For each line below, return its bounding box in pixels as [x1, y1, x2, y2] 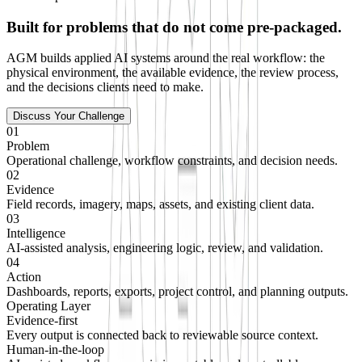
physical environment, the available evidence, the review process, [6, 65, 339, 80]
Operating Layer [6, 299, 90, 314]
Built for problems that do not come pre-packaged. [6, 18, 342, 36]
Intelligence [6, 226, 65, 241]
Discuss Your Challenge [13, 110, 124, 123]
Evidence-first [6, 314, 78, 328]
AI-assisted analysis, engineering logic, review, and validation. [6, 241, 323, 255]
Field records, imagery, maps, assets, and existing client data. [6, 197, 314, 212]
